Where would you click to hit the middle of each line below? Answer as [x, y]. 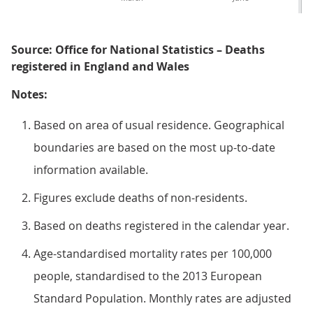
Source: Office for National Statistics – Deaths [138, 50]
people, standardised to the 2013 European [148, 276]
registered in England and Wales [100, 66]
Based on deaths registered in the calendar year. [161, 226]
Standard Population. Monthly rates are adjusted [162, 298]
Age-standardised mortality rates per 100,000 [153, 254]
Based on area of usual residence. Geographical [159, 125]
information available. [91, 170]
